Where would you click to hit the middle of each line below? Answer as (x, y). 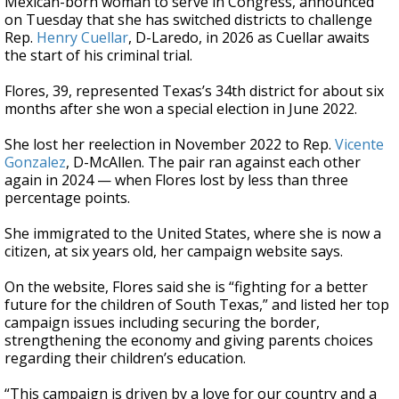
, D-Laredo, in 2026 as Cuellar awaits (249, 37)
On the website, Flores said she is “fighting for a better (186, 287)
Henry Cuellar (82, 37)
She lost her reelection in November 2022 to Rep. (170, 144)
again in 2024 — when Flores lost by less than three (176, 180)
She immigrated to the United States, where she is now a (193, 233)
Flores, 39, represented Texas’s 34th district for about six (194, 91)
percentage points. (67, 198)
